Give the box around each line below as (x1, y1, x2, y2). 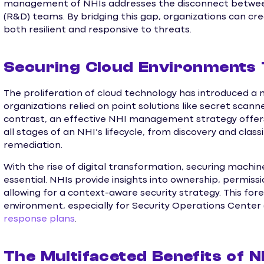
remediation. (4, 141, 62, 150)
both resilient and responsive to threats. (4, 25, 192, 34)
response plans (4, 214, 75, 223)
